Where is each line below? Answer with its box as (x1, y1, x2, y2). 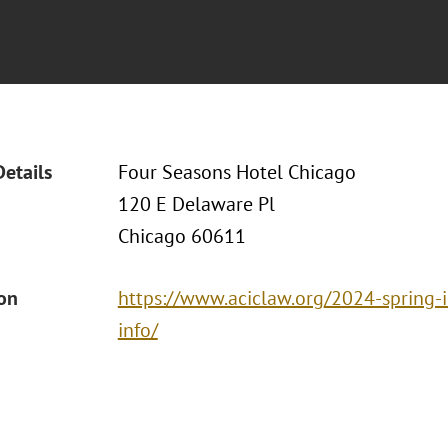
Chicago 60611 (117, 223, 246, 249)
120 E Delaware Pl (117, 191, 275, 217)
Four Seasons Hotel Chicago (117, 159, 356, 185)
